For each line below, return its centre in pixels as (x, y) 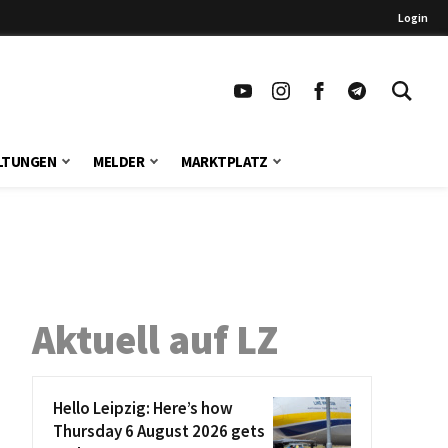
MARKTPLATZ (224, 161)
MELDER (119, 161)
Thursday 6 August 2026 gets (159, 431)
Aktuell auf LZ (155, 340)
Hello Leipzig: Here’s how (143, 408)
